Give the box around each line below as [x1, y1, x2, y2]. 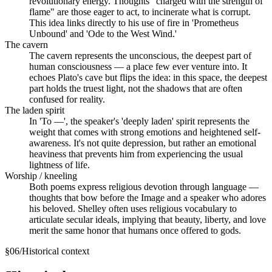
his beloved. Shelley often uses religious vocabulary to [29, 203, 237, 214]
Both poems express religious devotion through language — [29, 181, 259, 192]
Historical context [22, 245, 89, 256]
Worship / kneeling [5, 170, 77, 181]
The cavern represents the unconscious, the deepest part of [29, 50, 251, 61]
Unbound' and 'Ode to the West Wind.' [29, 28, 177, 39]
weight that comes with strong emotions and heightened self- [29, 126, 260, 137]
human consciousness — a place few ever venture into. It [29, 61, 247, 72]
